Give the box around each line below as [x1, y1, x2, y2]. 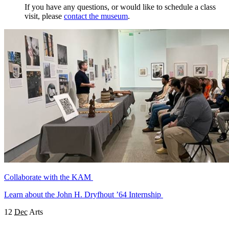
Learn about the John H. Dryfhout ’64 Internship [4, 190, 163, 199]
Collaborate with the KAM [4, 173, 93, 182]
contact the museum [64, 12, 128, 21]
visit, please [25, 12, 64, 21]
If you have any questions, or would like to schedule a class [25, 3, 216, 12]
